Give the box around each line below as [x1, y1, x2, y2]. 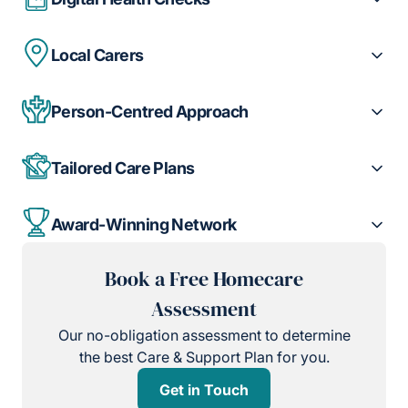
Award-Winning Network [51, 215, 237, 235]
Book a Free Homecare [105, 264, 303, 292]
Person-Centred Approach [51, 102, 249, 122]
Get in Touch [159, 380, 249, 399]
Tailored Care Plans [51, 158, 195, 178]
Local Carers [51, 46, 144, 66]
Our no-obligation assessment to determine [57, 325, 351, 344]
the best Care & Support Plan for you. [78, 347, 330, 366]
